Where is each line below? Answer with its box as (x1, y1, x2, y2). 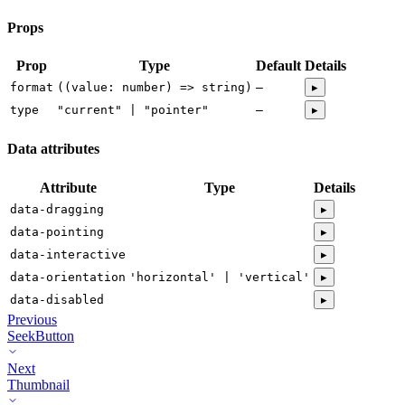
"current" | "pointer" (57, 103, 209, 118)
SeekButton (7, 327, 74, 344)
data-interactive (10, 247, 126, 261)
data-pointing (10, 224, 104, 239)
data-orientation (10, 269, 126, 284)
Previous (7, 311, 57, 327)
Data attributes (7, 141, 99, 157)
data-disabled (10, 292, 104, 306)
